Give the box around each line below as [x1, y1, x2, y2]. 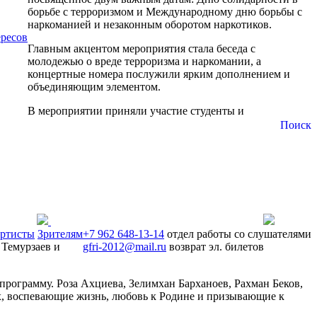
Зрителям [38, 228, 83, 240]
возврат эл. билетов [169, 241, 264, 253]
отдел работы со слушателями [167, 228, 311, 240]
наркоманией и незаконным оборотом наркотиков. [28, 18, 272, 30]
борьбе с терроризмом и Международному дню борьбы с [28, 5, 302, 18]
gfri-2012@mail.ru [83, 241, 166, 253]
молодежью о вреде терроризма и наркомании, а [28, 54, 261, 67]
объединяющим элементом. [28, 80, 161, 93]
